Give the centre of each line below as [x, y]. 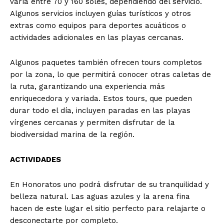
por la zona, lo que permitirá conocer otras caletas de [110, 75]
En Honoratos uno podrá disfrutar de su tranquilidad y [109, 185]
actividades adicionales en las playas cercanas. [97, 38]
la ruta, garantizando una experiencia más [87, 87]
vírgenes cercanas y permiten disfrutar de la [92, 123]
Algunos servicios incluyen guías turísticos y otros [100, 14]
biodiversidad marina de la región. [72, 135]
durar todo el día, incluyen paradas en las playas [100, 111]
